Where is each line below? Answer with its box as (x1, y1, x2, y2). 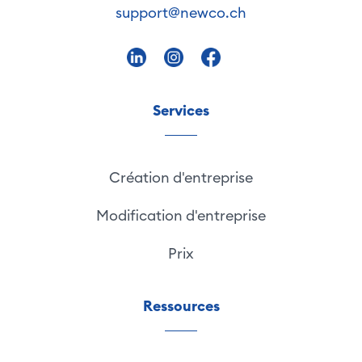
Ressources (142, 296, 220, 315)
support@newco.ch (116, 3, 246, 22)
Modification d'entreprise (96, 205, 266, 225)
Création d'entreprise (109, 167, 253, 187)
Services (153, 100, 209, 120)
